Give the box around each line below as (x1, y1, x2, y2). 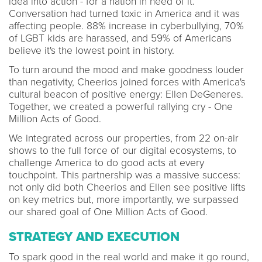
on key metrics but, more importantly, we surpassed (9, 193, 239, 206)
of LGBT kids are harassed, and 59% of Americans (9, 32, 232, 44)
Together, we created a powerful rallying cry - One (9, 100, 233, 113)
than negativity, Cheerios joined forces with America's (9, 75, 246, 88)
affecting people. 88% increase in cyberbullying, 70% (9, 19, 244, 32)
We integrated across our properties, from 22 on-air (9, 132, 239, 144)
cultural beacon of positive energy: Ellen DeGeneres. (9, 88, 243, 101)
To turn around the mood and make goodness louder (9, 63, 244, 76)
